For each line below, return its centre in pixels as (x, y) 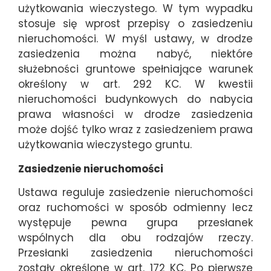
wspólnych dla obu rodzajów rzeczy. (135, 238)
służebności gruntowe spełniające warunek (135, 69)
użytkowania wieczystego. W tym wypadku (135, 9)
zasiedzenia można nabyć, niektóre (135, 54)
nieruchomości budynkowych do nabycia (135, 100)
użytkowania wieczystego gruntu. (105, 145)
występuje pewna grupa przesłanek (135, 223)
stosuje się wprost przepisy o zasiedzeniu (135, 24)
